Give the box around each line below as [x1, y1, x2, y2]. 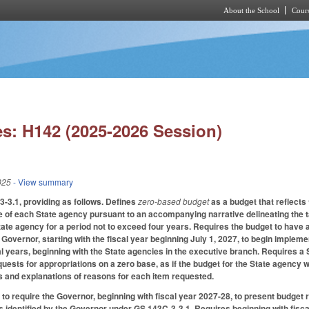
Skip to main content [105, 23, 181, 34]
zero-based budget [138, 195, 210, 208]
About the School [223, 6, 279, 14]
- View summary [11, 176, 74, 188]
